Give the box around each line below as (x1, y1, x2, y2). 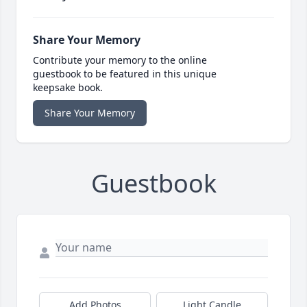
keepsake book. (33, 80, 103, 94)
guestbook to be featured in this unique (33, 66, 217, 80)
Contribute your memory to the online (33, 53, 207, 66)
